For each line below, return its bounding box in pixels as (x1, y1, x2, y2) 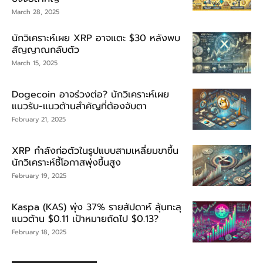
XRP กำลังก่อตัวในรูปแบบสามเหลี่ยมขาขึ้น (12, 143, 178, 158)
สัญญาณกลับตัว (12, 42, 79, 57)
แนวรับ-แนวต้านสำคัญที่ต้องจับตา (12, 99, 147, 113)
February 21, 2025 (12, 114, 66, 124)
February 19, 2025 (12, 170, 66, 181)
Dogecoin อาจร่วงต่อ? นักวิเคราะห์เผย (12, 87, 169, 102)
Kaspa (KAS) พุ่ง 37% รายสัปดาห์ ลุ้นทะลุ (12, 200, 181, 214)
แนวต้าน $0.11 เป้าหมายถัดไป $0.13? (12, 211, 159, 226)
